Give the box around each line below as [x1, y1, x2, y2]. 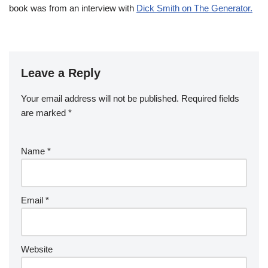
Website [21, 243, 53, 254]
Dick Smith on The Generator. [136, 2, 252, 13]
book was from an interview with [9, 2, 136, 13]
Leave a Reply [21, 66, 100, 80]
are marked [21, 107, 68, 118]
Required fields [181, 93, 239, 103]
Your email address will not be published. [21, 93, 179, 103]
